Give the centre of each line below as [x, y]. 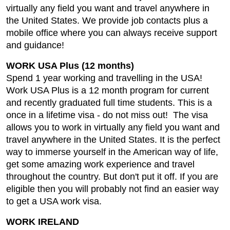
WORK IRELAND [43, 222]
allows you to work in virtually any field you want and [113, 127]
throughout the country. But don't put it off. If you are [112, 177]
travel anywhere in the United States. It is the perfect [113, 140]
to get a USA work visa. [54, 201]
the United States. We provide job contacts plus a [107, 21]
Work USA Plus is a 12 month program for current [108, 90]
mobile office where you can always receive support [112, 33]
